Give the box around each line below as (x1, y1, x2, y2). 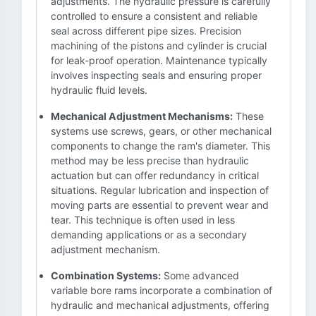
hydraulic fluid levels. (51, 84, 147, 96)
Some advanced (161, 269, 239, 281)
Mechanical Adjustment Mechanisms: (51, 110, 233, 122)
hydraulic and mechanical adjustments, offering (51, 299, 269, 311)
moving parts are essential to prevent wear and (51, 199, 269, 211)
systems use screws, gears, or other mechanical (51, 125, 272, 137)
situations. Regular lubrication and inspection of (51, 184, 269, 196)
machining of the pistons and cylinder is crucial (51, 39, 267, 51)
